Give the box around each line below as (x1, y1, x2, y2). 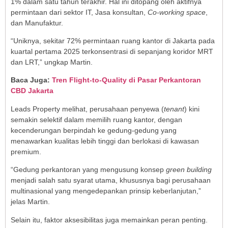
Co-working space (148, 8, 206, 16)
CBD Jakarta (11, 87, 53, 95)
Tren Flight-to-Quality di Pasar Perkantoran (52, 76, 201, 84)
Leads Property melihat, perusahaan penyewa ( (11, 104, 164, 113)
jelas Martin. (11, 197, 50, 206)
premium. (11, 147, 41, 156)
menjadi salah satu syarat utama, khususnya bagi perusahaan (11, 176, 211, 185)
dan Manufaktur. (11, 18, 63, 27)
